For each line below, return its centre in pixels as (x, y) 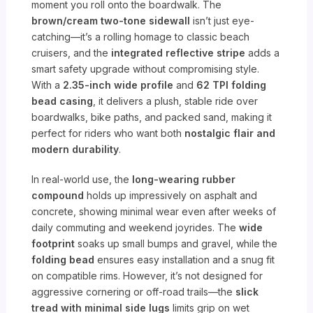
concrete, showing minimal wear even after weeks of (154, 212)
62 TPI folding (232, 85)
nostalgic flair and (230, 133)
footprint (53, 244)
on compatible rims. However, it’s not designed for (147, 276)
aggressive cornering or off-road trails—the (134, 292)
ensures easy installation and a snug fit (185, 260)
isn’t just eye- (223, 21)
